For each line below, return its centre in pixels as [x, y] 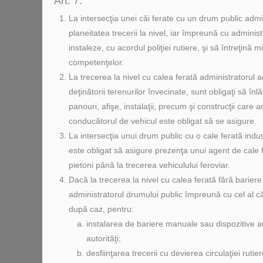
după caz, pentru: [101, 209]
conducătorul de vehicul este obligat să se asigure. [163, 121]
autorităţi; [104, 238]
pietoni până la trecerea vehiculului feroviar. [149, 165]
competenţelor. [96, 62]
